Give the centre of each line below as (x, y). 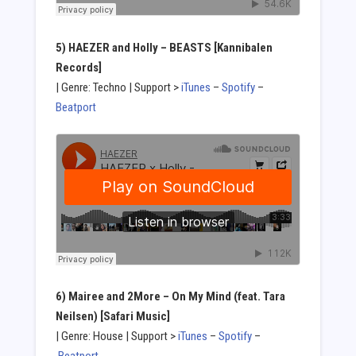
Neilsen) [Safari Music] (112, 317)
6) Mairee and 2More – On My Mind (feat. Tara (170, 297)
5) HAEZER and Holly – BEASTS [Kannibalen (164, 48)
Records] (78, 68)
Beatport (75, 108)
